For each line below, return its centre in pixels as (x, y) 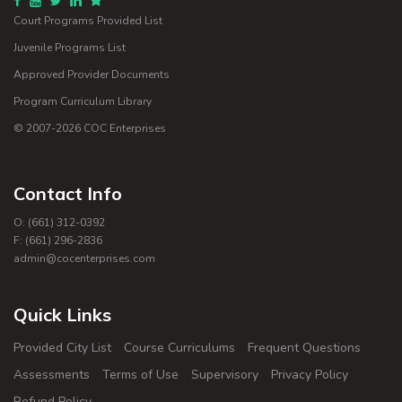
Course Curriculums (179, 347)
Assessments (52, 374)
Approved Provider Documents (92, 74)
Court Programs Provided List (88, 20)
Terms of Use (140, 374)
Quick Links (62, 314)
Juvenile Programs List (70, 47)
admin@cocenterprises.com (84, 258)
